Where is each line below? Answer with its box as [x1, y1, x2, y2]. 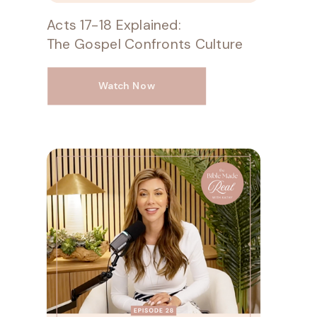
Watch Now [98, 79, 156, 93]
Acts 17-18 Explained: [46, 16, 182, 34]
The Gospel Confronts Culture [46, 35, 243, 53]
